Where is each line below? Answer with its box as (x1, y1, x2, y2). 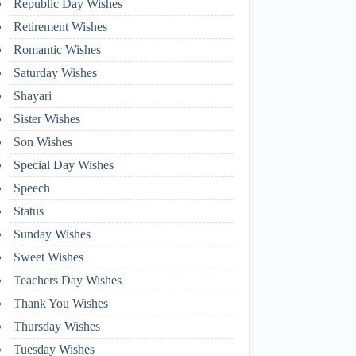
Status (13, 203, 44, 218)
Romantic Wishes (13, 42, 101, 56)
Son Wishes (13, 134, 72, 149)
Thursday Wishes (13, 319, 100, 333)
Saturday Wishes (13, 65, 97, 79)
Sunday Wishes (13, 226, 91, 241)
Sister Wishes (13, 111, 80, 126)
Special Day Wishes (13, 157, 114, 172)
